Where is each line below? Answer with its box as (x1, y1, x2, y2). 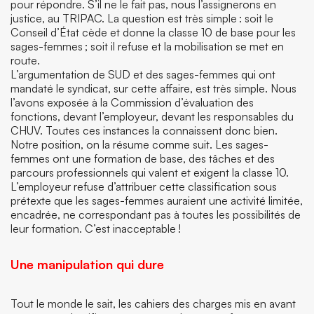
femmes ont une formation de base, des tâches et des (11, 151, 275, 165)
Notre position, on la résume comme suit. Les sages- (11, 137, 268, 151)
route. (11, 53, 40, 67)
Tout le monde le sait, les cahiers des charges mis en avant (11, 296, 296, 310)
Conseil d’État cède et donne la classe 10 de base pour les (11, 25, 296, 39)
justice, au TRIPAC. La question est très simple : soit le (11, 11, 273, 25)
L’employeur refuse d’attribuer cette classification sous (11, 179, 277, 193)
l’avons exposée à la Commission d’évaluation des (11, 95, 254, 109)
